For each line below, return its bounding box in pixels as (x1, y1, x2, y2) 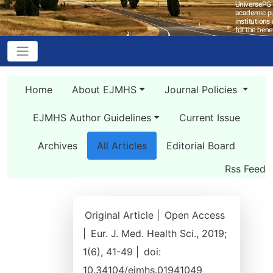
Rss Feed (225, 163, 266, 175)
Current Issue (179, 112, 240, 124)
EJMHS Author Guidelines (33, 112, 152, 124)
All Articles (97, 140, 147, 152)
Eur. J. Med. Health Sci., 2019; (91, 227, 227, 239)
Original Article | (85, 209, 163, 221)
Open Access (165, 209, 225, 221)
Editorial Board (166, 140, 235, 152)
